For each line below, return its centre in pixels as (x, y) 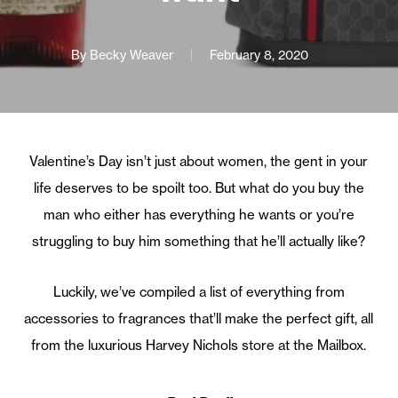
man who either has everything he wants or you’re (199, 215)
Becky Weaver (132, 55)
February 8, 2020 (259, 55)
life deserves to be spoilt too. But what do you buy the (199, 188)
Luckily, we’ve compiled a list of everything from (199, 292)
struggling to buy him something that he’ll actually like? (199, 241)
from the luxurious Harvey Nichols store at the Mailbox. (199, 345)
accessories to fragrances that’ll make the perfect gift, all (199, 318)
